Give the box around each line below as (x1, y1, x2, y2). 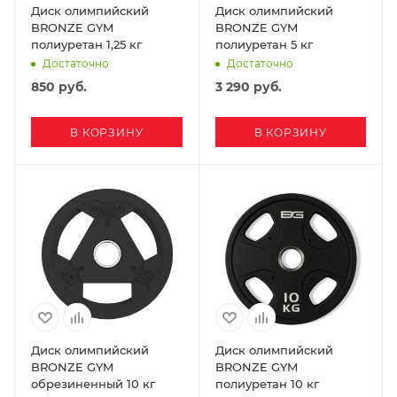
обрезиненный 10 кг (31, 377, 155, 391)
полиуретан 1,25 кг (31, 36, 142, 51)
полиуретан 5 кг (214, 36, 313, 51)
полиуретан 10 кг (214, 377, 319, 391)
